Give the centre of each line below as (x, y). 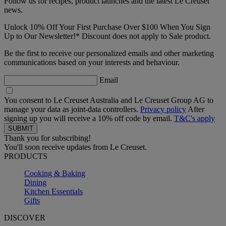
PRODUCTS (26, 156)
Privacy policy (163, 109)
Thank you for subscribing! (47, 138)
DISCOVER (25, 218)
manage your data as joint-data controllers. (72, 109)
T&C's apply (194, 119)
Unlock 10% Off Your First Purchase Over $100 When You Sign (107, 27)
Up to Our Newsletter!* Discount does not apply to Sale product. (107, 36)
